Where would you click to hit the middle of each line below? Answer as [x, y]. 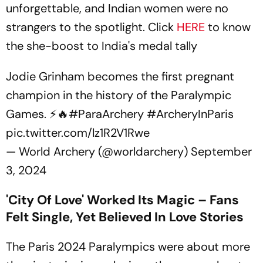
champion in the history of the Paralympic [119, 95]
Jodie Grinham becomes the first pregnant [120, 76]
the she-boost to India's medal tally [102, 46]
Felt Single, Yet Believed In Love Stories [125, 217]
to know [228, 27]
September [221, 151]
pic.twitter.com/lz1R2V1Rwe [78, 133]
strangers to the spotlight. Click [91, 27]
